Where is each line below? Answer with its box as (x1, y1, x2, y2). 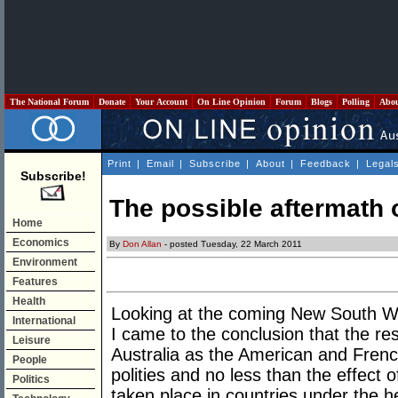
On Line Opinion (195, 97, 268, 107)
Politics (12, 373, 50, 386)
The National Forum (7, 97, 92, 107)
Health (12, 295, 45, 307)
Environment (12, 256, 77, 268)
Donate (96, 97, 128, 107)
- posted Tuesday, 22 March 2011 (162, 239, 302, 250)
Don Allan (123, 239, 162, 250)
